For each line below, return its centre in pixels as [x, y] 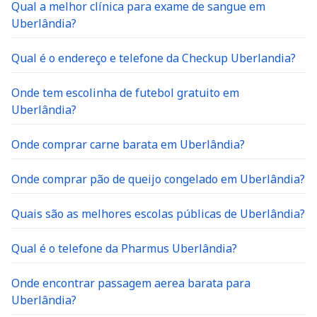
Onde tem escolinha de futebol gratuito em [125, 93]
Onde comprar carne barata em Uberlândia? [128, 144]
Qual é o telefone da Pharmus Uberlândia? [124, 248]
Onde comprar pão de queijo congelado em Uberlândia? [158, 179]
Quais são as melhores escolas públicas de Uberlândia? [158, 214]
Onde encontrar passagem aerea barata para [131, 283]
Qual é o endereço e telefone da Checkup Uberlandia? [154, 58]
